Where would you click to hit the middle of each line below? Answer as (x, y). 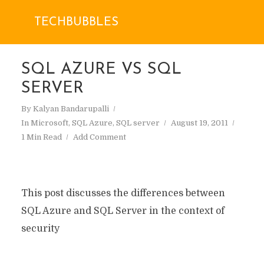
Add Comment (99, 137)
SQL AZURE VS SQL (101, 70)
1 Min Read (41, 137)
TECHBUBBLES (76, 22)
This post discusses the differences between (123, 193)
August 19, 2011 (199, 123)
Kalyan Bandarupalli (71, 109)
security (40, 229)
